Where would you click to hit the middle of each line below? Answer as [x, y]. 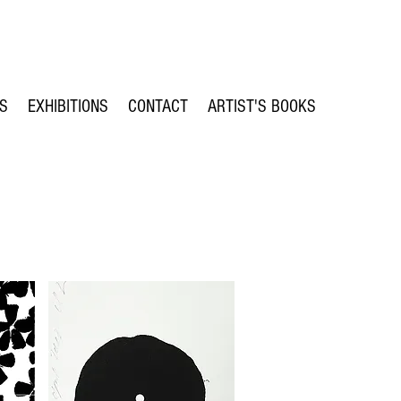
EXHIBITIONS [68, 107]
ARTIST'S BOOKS [262, 107]
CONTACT [158, 107]
